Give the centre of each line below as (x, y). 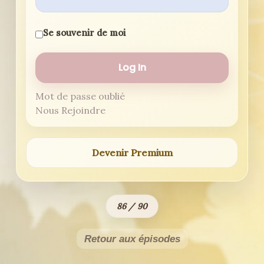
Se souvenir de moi (84, 33)
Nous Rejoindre (70, 110)
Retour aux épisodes (132, 239)
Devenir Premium (132, 153)
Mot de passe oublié (80, 96)
